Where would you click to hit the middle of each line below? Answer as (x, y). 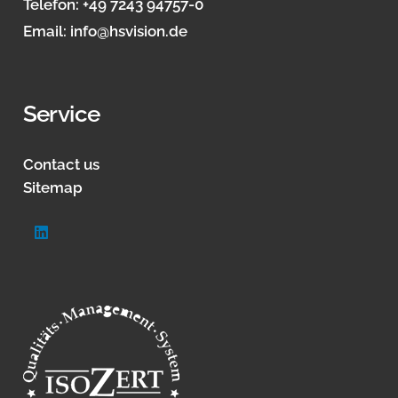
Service (61, 114)
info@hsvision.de (128, 32)
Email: (46, 32)
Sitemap (52, 187)
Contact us (61, 164)
